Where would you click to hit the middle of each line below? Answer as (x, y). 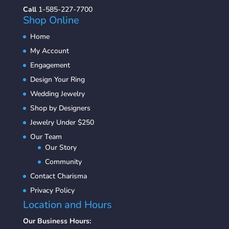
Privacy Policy (52, 190)
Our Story (61, 147)
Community (63, 162)
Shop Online (51, 20)
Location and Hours (67, 205)
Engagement (50, 65)
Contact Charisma (58, 176)
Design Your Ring (57, 79)
